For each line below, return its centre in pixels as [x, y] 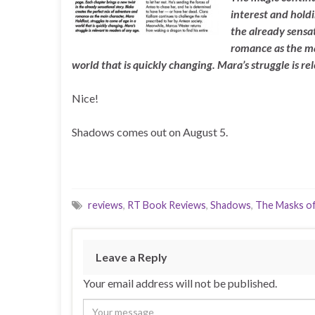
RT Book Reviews [167, 205]
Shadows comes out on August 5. [150, 132]
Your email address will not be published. [180, 283]
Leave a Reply [131, 257]
